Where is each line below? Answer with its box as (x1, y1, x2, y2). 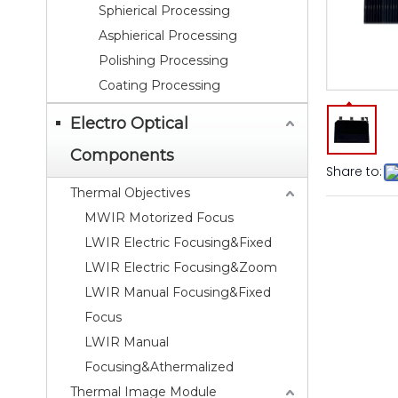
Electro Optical (70, 114, 188, 133)
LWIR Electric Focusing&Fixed (84, 235, 272, 251)
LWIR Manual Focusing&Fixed (84, 284, 271, 300)
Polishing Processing (99, 52, 228, 68)
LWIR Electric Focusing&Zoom (84, 259, 277, 275)
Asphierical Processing (99, 28, 237, 44)
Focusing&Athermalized (84, 359, 234, 375)
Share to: (326, 163, 382, 180)
